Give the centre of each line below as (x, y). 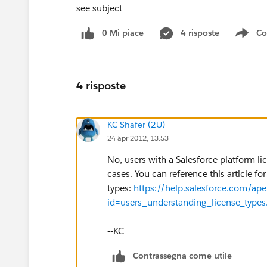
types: (120, 188)
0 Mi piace (123, 33)
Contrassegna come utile (182, 255)
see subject (99, 8)
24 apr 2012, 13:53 (138, 138)
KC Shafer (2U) (136, 124)
